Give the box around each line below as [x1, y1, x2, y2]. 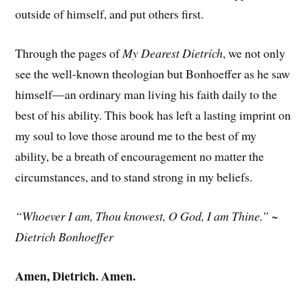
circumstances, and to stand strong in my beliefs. [15, 168, 253, 186]
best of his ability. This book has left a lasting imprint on [15, 107, 291, 124]
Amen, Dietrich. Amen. [15, 266, 136, 285]
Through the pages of [15, 45, 123, 62]
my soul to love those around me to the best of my [15, 127, 257, 144]
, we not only [223, 45, 286, 62]
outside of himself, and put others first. [15, 5, 204, 23]
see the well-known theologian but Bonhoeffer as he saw [15, 65, 291, 82]
